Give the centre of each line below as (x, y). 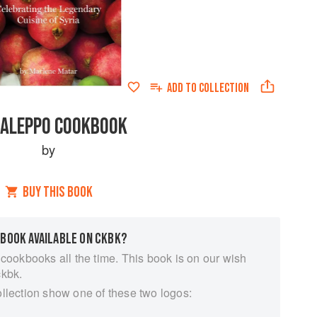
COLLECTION (224, 88)
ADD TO (183, 88)
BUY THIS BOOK (57, 192)
